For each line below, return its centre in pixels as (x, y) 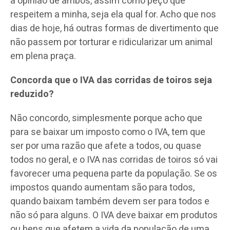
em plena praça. (43, 56)
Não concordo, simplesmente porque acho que (106, 118)
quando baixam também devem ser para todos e (110, 201)
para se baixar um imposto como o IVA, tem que (108, 132)
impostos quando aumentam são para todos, (102, 187)
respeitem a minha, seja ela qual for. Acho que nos (113, 14)
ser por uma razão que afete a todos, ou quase (106, 146)
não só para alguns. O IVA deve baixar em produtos (114, 215)
